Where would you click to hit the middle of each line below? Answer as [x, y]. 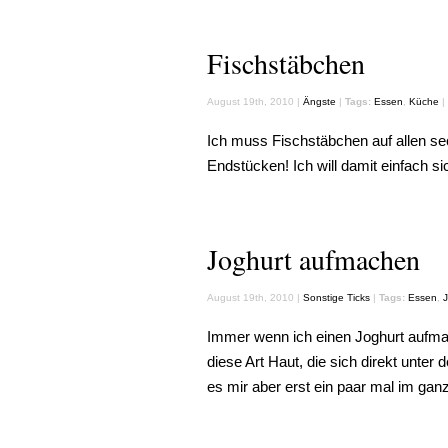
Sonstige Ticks [336, 297]
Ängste [319, 101]
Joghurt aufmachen [313, 259]
